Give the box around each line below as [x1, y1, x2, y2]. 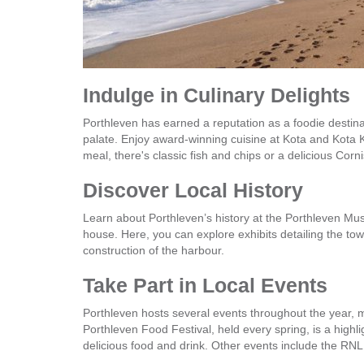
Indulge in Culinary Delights [83, 84, 350, 107]
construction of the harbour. [83, 244, 224, 258]
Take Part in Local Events [83, 274, 327, 297]
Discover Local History [83, 179, 303, 202]
